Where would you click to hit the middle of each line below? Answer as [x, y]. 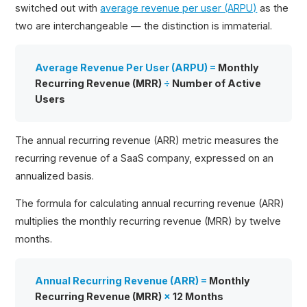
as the [273, 8]
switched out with [58, 8]
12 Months [197, 297]
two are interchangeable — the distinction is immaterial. [144, 26]
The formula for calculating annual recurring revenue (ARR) [150, 204]
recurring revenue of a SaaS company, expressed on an [145, 158]
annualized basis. [55, 175]
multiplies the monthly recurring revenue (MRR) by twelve [148, 221]
